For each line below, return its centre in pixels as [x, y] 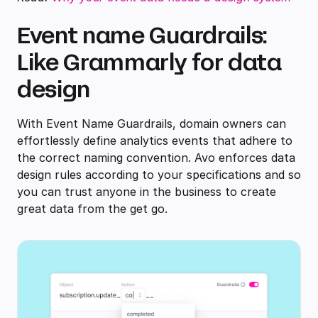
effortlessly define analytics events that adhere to [155, 141]
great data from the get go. [94, 209]
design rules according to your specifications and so [159, 175]
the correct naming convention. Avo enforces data [156, 158]
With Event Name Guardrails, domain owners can [152, 124]
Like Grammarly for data [149, 63]
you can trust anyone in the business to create [147, 192]
